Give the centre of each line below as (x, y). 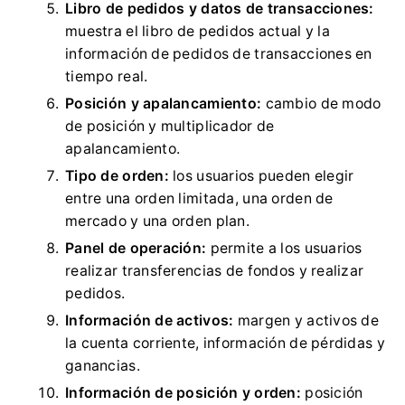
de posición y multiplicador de (170, 126)
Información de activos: (150, 320)
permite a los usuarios (284, 248)
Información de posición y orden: (183, 392)
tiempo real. (107, 76)
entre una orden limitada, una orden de (199, 198)
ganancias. (103, 365)
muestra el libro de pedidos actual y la (198, 31)
